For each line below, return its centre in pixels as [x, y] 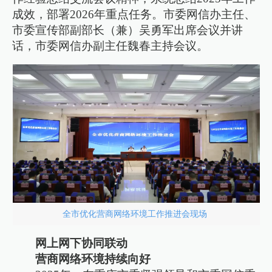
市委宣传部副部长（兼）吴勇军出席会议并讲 [128, 30]
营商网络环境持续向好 [93, 259]
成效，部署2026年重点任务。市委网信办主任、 [134, 14]
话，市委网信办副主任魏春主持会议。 [110, 46]
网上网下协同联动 [82, 243]
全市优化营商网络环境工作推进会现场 [136, 214]
